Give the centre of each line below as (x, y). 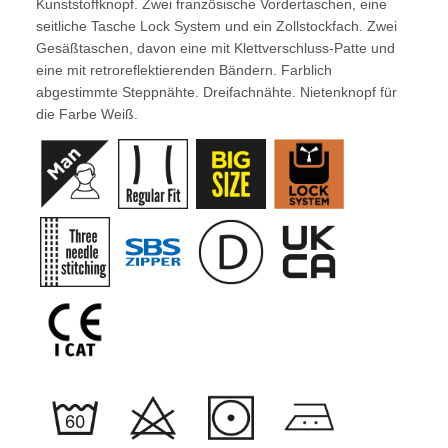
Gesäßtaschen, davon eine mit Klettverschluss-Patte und (215, 48)
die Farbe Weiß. (87, 114)
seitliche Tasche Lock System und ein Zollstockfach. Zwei (216, 26)
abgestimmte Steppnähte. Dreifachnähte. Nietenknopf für (216, 92)
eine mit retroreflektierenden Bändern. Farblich (184, 70)
